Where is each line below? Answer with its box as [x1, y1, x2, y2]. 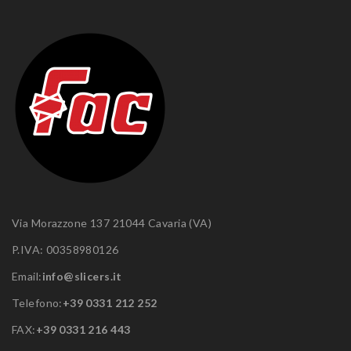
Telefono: [12, 295, 63, 309]
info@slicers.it [42, 269, 122, 283]
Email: [12, 269, 42, 283]
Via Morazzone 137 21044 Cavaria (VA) [12, 215, 212, 230]
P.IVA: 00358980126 [12, 242, 119, 256]
